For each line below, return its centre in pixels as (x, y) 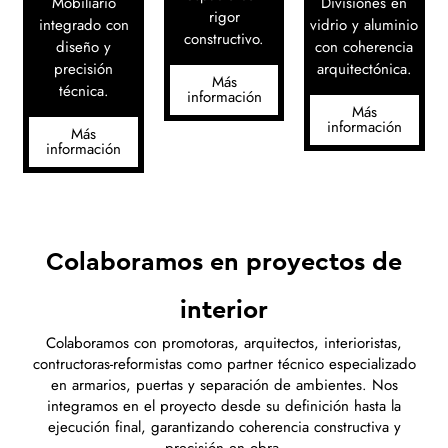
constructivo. (224, 38)
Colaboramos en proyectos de (224, 261)
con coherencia (364, 46)
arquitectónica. (364, 68)
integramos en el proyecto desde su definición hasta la (224, 406)
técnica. (83, 90)
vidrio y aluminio (364, 24)
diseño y (84, 46)
